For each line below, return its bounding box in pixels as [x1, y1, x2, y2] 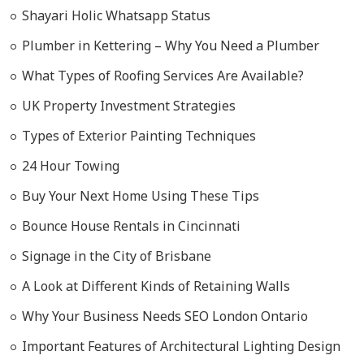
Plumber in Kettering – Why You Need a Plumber [22, 37, 320, 54]
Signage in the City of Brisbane [22, 247, 212, 265]
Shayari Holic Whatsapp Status [22, 6, 211, 24]
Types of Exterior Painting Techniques [22, 127, 257, 145]
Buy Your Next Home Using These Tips [22, 187, 260, 205]
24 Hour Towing [22, 157, 120, 175]
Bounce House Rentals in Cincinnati [22, 217, 241, 235]
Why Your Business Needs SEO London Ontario [22, 307, 309, 325]
